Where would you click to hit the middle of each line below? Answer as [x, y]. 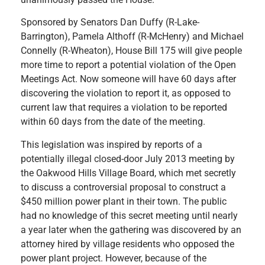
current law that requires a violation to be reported [124, 108]
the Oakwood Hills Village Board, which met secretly [128, 173]
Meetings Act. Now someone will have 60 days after [128, 79]
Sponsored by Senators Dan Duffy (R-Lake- [110, 22]
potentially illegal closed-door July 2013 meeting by [128, 159]
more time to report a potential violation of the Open [128, 65]
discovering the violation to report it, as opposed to [126, 93]
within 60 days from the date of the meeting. [113, 122]
